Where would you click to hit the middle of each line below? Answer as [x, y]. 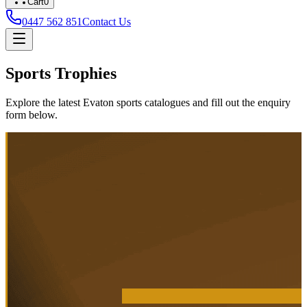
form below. [32, 114]
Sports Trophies [61, 73]
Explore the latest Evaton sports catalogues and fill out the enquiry [148, 102]
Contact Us [107, 22]
